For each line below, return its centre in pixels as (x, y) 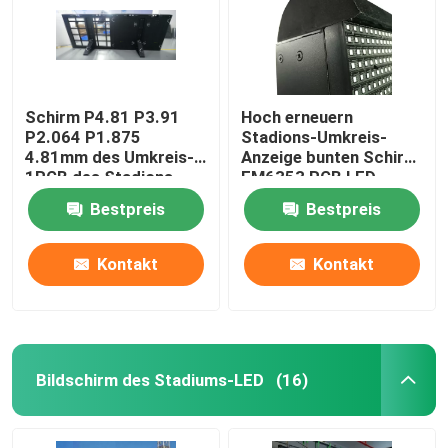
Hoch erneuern (297, 116)
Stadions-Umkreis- (314, 136)
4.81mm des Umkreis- (110, 156)
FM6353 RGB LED (309, 176)
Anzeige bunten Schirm (330, 156)
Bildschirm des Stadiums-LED (149, 379)
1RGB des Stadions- (103, 176)
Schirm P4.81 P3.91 (103, 116)
